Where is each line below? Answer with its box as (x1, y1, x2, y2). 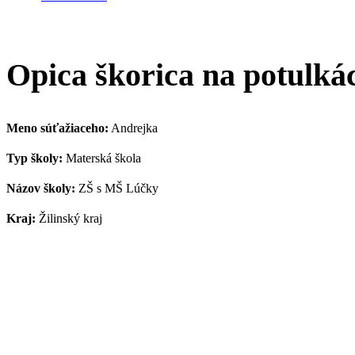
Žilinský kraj (36, 212, 102, 226)
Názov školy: (6, 181, 75, 196)
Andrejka (109, 121, 158, 136)
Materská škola (63, 151, 141, 166)
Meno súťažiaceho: (6, 121, 109, 136)
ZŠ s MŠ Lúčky (75, 181, 158, 196)
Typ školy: (6, 151, 63, 166)
